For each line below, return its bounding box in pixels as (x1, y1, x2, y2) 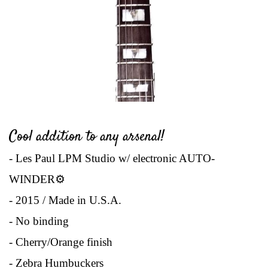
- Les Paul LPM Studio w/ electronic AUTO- (9, 152, 215, 165)
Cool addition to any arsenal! (9, 127, 165, 148)
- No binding (9, 215, 69, 228)
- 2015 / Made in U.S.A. (9, 194, 121, 207)
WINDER (9, 173, 55, 186)
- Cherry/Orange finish (9, 236, 112, 249)
